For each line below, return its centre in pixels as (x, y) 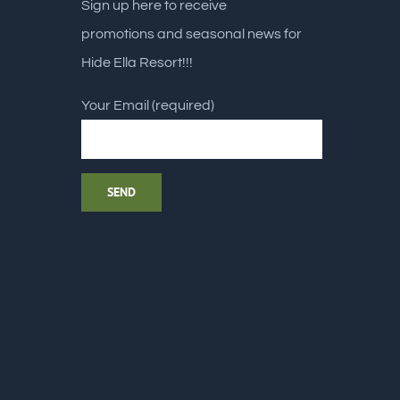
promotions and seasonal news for (192, 34)
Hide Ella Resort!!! (137, 62)
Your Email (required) (148, 105)
